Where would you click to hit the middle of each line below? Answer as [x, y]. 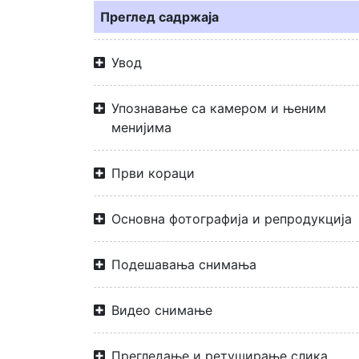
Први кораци [153, 173]
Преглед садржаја [159, 17]
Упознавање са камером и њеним [219, 108]
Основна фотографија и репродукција [232, 219]
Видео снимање [162, 310]
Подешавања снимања [184, 264]
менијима [141, 127]
